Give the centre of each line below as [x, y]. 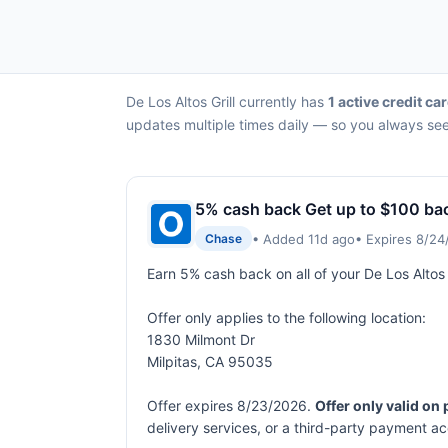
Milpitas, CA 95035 [210, 361]
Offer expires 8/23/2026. [231, 405]
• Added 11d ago [303, 238]
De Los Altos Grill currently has [227, 101]
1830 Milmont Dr [201, 339]
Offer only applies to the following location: [286, 317]
